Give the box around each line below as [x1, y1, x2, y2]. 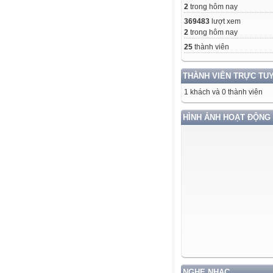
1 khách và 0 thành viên [184, 87, 263, 96]
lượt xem [210, 16, 241, 26]
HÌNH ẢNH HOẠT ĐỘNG [183, 112, 271, 122]
